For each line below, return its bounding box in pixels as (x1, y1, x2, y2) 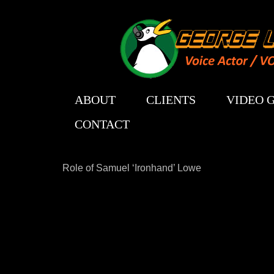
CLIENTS (146, 93, 196, 106)
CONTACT (75, 117, 130, 131)
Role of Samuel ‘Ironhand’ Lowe (62, 163, 201, 173)
